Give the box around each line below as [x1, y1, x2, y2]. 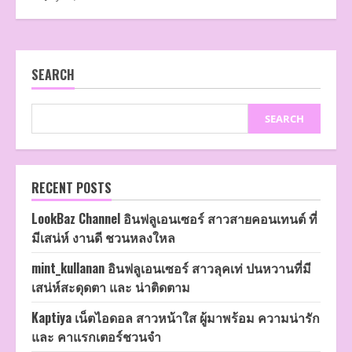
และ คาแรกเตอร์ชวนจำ [31, 327, 161, 346]
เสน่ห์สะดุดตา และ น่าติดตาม [31, 277, 190, 297]
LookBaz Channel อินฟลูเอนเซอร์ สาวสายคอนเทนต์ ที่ [31, 209, 317, 229]
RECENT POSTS [31, 178, 112, 198]
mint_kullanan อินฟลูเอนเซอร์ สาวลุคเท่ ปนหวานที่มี [31, 258, 311, 278]
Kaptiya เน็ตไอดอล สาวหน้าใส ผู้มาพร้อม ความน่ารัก [31, 308, 320, 328]
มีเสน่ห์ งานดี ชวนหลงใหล [31, 228, 175, 247]
